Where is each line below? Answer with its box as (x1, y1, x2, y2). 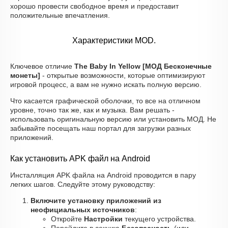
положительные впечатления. (10, 11, 110, 19)
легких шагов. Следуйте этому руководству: (10, 180, 155, 188)
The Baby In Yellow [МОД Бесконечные (74, 62, 212, 70)
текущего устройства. (123, 215, 196, 223)
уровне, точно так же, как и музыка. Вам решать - (10, 106, 175, 114)
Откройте (51, 215, 84, 223)
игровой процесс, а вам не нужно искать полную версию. (10, 80, 202, 89)
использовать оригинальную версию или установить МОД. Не (10, 115, 216, 123)
